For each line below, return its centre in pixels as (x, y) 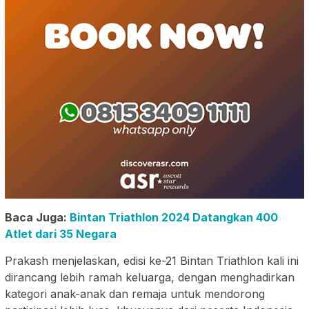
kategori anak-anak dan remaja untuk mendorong (135, 294)
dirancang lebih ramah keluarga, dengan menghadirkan (150, 278)
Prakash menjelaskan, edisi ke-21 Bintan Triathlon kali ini (152, 261)
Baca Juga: (37, 218)
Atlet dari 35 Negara (61, 234)
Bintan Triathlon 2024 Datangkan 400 (174, 218)
